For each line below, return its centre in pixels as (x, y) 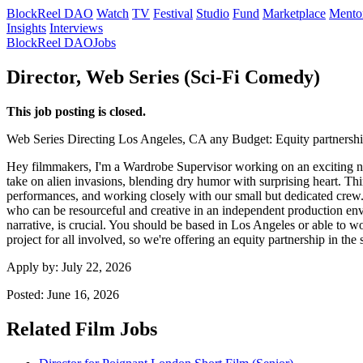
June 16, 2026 (83, 294)
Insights (26, 28)
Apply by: (34, 267)
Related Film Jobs (82, 329)
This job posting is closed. (76, 111)
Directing (91, 139)
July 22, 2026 (96, 267)
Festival (173, 13)
